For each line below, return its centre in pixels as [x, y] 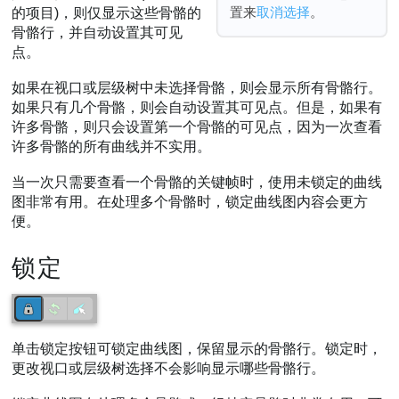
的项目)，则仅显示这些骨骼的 [107, 13]
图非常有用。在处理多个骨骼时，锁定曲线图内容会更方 [190, 201]
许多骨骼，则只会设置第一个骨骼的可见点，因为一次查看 [197, 126]
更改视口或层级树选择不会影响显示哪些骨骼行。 [169, 369]
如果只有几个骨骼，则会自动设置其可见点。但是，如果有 [197, 107]
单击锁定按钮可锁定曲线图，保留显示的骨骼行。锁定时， [197, 349]
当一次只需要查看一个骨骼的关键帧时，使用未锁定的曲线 [197, 182]
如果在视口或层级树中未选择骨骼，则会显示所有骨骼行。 [197, 87]
